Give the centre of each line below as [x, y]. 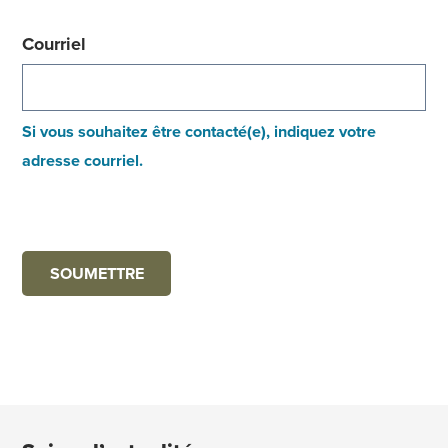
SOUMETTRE [96, 273]
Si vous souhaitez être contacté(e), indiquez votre [199, 132]
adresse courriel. [82, 161]
